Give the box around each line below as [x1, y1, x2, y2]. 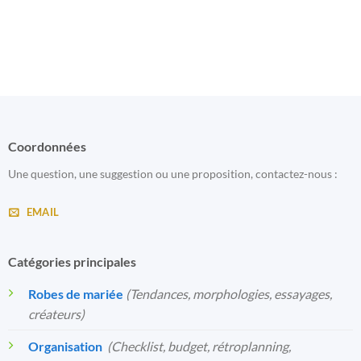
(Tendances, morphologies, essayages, [125, 285, 332, 301]
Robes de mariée [27, 285, 123, 301]
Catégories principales [7, 253, 136, 269]
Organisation [27, 338, 102, 354]
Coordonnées [7, 138, 86, 154]
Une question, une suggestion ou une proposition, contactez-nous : [7, 166, 338, 180]
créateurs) [27, 305, 85, 322]
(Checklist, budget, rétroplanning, [106, 338, 291, 354]
